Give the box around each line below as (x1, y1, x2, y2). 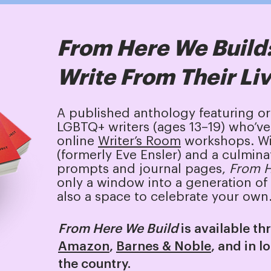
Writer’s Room (98, 135, 181, 148)
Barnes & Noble (116, 240, 211, 253)
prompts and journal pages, (57, 163, 229, 175)
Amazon (58, 240, 109, 253)
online (57, 135, 98, 148)
